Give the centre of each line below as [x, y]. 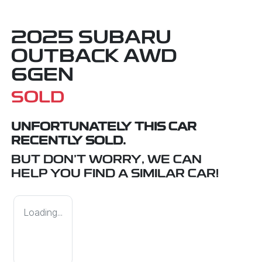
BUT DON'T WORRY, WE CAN [106, 160]
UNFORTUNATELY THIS [90, 127]
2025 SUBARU [91, 38]
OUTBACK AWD [94, 57]
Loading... [43, 212]
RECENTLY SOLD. [68, 141]
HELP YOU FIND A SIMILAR [99, 174]
